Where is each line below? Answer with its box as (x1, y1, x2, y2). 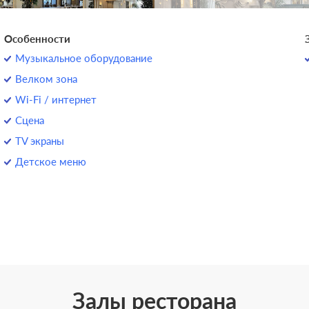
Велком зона (15, 72, 78, 85)
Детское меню (15, 155, 87, 168)
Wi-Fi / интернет (15, 93, 97, 106)
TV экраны (15, 134, 65, 147)
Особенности (4, 32, 71, 45)
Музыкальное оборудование (15, 52, 153, 64)
